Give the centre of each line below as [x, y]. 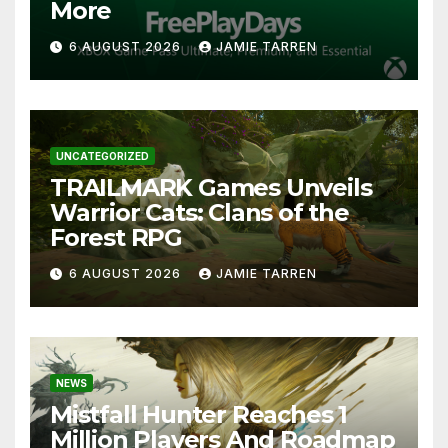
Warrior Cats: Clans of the [199, 213]
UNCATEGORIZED [102, 156]
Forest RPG [116, 238]
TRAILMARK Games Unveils [211, 188]
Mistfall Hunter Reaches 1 [198, 415]
